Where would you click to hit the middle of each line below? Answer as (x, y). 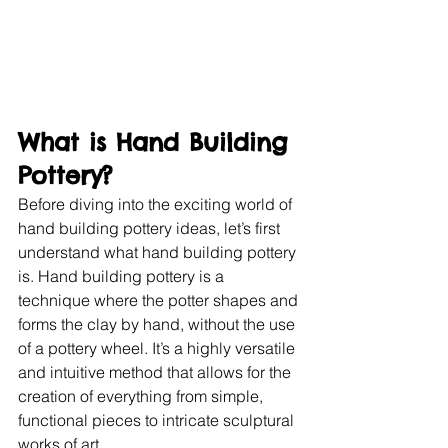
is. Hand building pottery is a (123, 276)
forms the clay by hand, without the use (158, 324)
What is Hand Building (157, 142)
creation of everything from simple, (142, 396)
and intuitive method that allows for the (156, 372)
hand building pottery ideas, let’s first (151, 228)
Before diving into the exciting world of (157, 204)
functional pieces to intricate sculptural (158, 420)
